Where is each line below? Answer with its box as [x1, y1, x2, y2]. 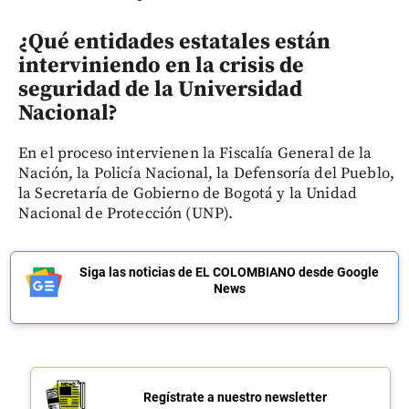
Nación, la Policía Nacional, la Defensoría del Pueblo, [18, 163, 395, 184]
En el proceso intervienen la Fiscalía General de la [18, 142, 372, 163]
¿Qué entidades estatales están [18, 27, 330, 56]
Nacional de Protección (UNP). [18, 203, 234, 224]
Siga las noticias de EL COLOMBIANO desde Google [79, 264, 379, 279]
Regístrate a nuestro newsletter [142, 389, 327, 404]
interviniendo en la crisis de [18, 51, 304, 79]
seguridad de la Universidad [18, 75, 302, 103]
